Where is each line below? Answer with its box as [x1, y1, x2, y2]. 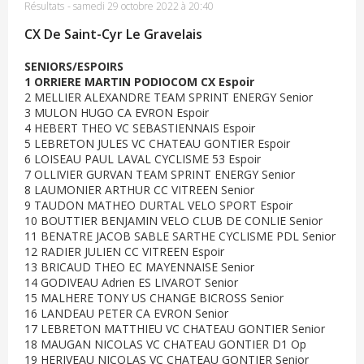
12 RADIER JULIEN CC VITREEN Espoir [24, 244, 224, 259]
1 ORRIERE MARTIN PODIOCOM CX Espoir [24, 74, 254, 89]
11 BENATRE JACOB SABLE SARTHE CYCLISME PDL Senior [24, 228, 336, 244]
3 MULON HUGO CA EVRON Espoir [24, 105, 209, 120]
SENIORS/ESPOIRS [24, 58, 123, 74]
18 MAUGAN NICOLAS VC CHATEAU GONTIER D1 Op [24, 336, 306, 352]
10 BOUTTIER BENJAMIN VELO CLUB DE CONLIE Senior [24, 213, 323, 228]
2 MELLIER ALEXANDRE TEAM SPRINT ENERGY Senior [24, 89, 313, 105]
